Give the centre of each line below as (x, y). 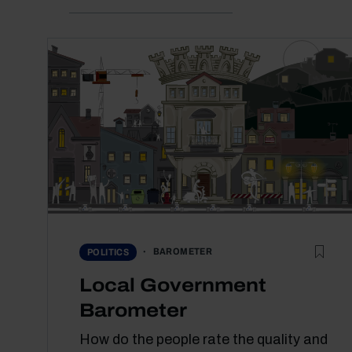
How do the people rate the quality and (203, 340)
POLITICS (108, 252)
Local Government (173, 286)
